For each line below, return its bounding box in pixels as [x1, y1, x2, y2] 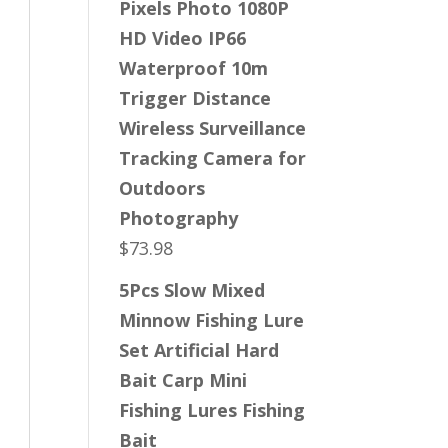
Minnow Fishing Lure [119, 308, 305, 332]
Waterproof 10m [119, 56, 269, 80]
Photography [119, 206, 239, 230]
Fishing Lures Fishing [119, 398, 306, 422]
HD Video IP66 [119, 26, 247, 50]
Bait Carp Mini [119, 368, 248, 392]
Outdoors [119, 176, 206, 200]
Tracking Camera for [119, 146, 307, 170]
